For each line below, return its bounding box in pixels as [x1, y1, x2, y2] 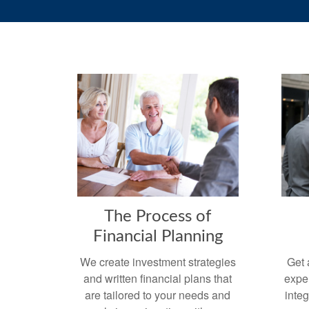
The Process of [104, 208, 212, 225]
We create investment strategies [79, 253, 236, 270]
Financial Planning [92, 228, 223, 245]
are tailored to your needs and [85, 286, 231, 303]
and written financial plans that [83, 270, 232, 286]
